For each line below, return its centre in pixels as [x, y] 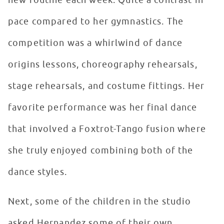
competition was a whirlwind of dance [95, 43]
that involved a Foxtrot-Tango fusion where [107, 129]
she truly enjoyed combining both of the [101, 151]
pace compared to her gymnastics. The [96, 22]
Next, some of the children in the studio [100, 202]
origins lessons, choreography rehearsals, [103, 65]
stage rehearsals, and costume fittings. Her [106, 86]
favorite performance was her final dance [103, 108]
